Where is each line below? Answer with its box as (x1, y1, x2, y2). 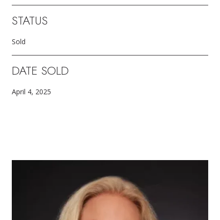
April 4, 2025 (12, 86, 51, 96)
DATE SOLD (12, 61, 69, 79)
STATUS (12, 11, 48, 29)
